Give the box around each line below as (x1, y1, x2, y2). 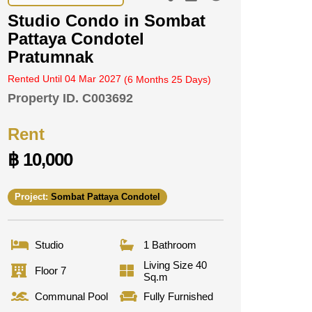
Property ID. (8, 91, 79, 106)
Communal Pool (35, 290, 108, 303)
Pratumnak (8, 47, 93, 66)
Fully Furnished (143, 290, 213, 303)
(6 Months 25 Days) (124, 74, 211, 86)
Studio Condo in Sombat (8, 11, 205, 30)
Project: (15, 191, 51, 202)
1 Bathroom (143, 239, 196, 251)
